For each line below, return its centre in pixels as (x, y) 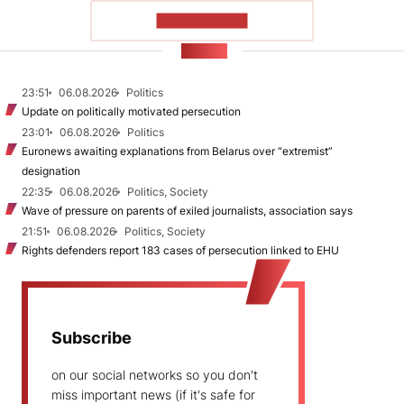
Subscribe (92, 337)
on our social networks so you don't (155, 374)
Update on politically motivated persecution (131, 111)
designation (51, 170)
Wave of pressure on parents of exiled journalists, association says (187, 210)
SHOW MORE (202, 21)
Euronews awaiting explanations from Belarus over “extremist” (177, 151)
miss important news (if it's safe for (153, 394)
